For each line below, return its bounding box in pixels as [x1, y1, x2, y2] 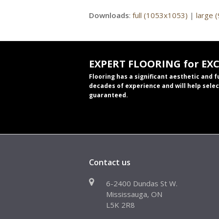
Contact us [89, 157, 131, 168]
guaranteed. [89, 91, 128, 100]
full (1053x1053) [132, 10, 188, 21]
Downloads [89, 10, 129, 21]
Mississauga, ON [106, 189, 162, 199]
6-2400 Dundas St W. [106, 178, 177, 189]
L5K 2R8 [106, 200, 135, 210]
